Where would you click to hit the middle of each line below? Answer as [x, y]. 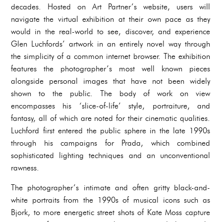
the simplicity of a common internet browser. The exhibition [111, 56]
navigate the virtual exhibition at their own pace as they [111, 19]
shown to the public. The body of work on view [111, 93]
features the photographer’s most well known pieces [111, 68]
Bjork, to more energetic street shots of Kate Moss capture [111, 212]
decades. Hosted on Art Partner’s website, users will [111, 6]
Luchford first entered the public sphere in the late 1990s [111, 130]
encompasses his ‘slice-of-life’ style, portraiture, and [111, 106]
